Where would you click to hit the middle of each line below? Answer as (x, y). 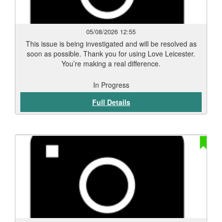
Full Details (111, 102)
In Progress (111, 85)
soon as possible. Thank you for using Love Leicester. (111, 54)
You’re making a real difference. (111, 63)
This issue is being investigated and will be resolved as (111, 44)
